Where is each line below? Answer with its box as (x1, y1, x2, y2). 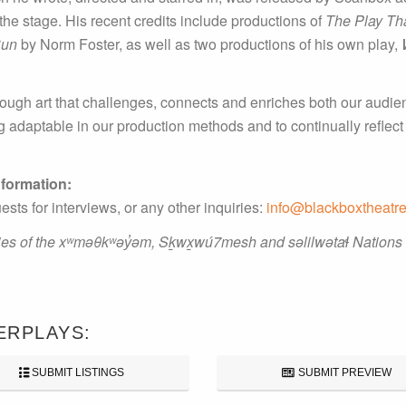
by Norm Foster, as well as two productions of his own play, (17, 34, 401, 54)
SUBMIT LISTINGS (32, 366, 125, 379)
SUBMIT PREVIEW (295, 366, 391, 379)
